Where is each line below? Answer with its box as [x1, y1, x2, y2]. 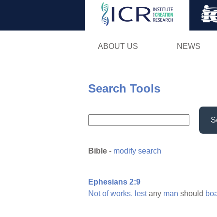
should [178, 189, 205, 198]
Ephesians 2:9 [88, 178, 140, 186]
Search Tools [88, 81, 160, 95]
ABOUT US [97, 42, 138, 50]
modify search [113, 147, 161, 155]
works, [110, 189, 133, 198]
